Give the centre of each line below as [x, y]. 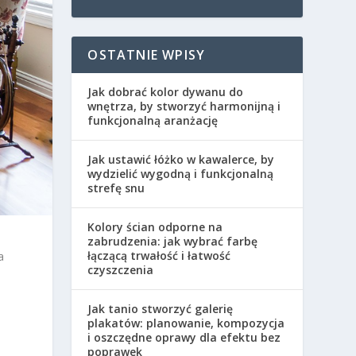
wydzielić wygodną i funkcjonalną [181, 174]
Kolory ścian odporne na [155, 227]
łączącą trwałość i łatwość [159, 255]
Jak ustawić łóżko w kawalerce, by [181, 159]
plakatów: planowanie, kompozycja [186, 323]
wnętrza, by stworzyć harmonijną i [184, 106]
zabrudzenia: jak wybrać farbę [173, 241]
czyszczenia [121, 270]
